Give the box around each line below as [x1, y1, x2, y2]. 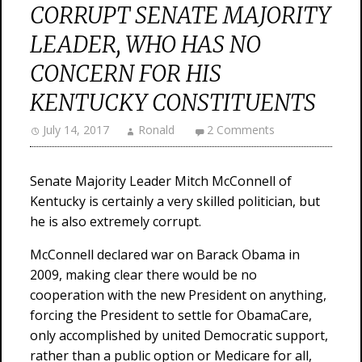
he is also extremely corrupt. [30, 213, 201, 230]
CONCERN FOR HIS [30, 59, 221, 88]
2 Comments [207, 122, 275, 137]
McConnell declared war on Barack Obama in [30, 246, 300, 263]
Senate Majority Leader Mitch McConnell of [30, 172, 292, 190]
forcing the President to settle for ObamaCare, [30, 306, 312, 324]
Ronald [138, 122, 175, 137]
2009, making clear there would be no [30, 266, 257, 284]
